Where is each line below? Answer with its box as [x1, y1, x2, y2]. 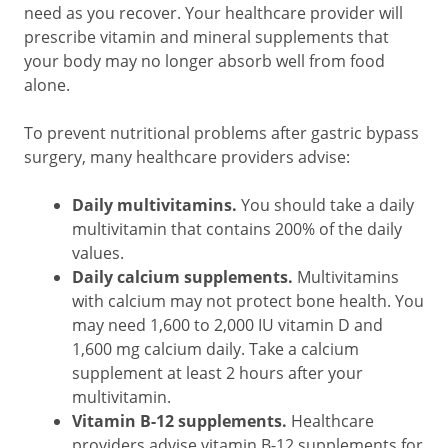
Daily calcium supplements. [72, 266, 293, 288]
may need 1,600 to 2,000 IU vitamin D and [72, 314, 383, 336]
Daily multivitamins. [72, 194, 237, 216]
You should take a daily [237, 194, 414, 216]
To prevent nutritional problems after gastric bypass [24, 122, 419, 144]
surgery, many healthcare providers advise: [24, 146, 350, 168]
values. [72, 242, 124, 264]
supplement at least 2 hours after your [72, 362, 363, 384]
